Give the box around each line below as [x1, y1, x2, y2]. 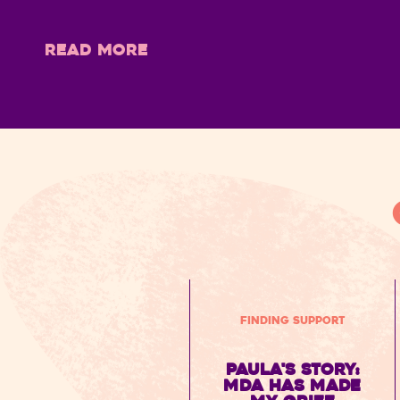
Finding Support [239, 313, 345, 328]
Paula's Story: [225, 359, 359, 380]
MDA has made [223, 375, 362, 396]
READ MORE [45, 39, 148, 62]
